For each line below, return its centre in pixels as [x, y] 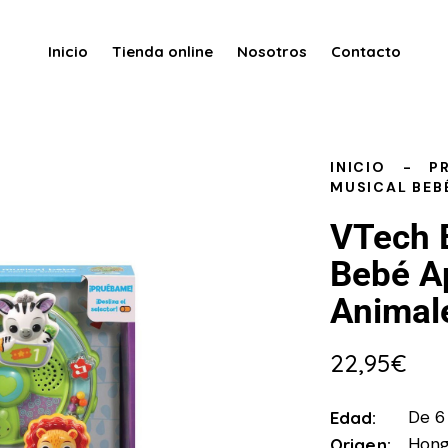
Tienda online [162, 52]
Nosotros [271, 52]
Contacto [365, 52]
